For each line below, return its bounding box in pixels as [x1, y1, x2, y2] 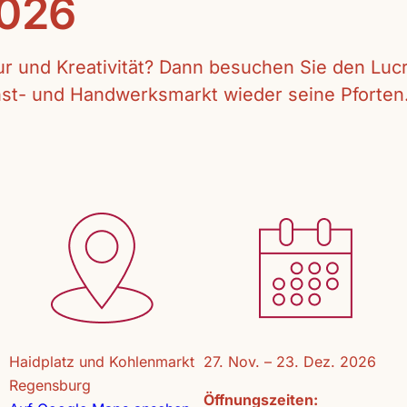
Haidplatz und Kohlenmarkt [8, 352, 194, 372]
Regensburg [8, 376, 91, 395]
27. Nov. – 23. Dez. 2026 [203, 352, 376, 372]
